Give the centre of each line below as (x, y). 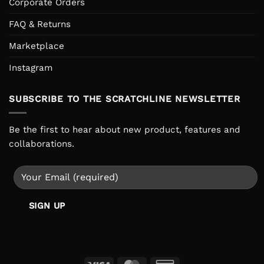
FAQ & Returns (40, 24)
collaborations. (42, 144)
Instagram (31, 68)
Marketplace (37, 46)
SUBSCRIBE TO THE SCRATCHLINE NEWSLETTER (125, 99)
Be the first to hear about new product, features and (125, 130)
